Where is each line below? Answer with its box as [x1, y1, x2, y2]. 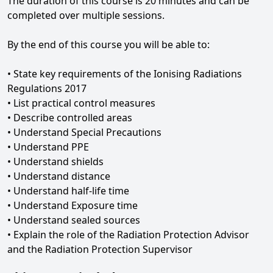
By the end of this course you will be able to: [7, 38, 210, 51]
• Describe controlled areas [7, 111, 132, 124]
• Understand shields [7, 155, 104, 168]
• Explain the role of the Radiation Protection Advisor [7, 228, 249, 241]
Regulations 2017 [7, 82, 87, 95]
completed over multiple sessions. [7, 9, 165, 22]
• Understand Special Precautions [7, 126, 161, 139]
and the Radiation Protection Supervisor [7, 243, 193, 256]
